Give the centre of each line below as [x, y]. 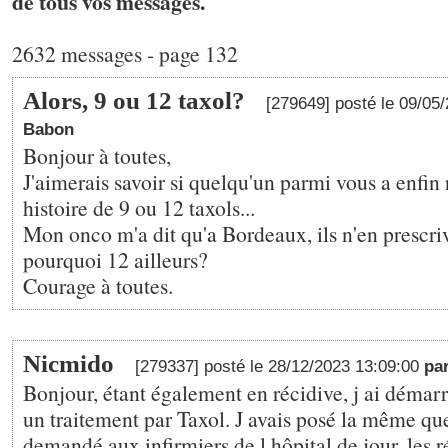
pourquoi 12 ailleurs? [115, 259]
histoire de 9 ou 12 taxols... [139, 207]
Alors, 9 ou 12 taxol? [134, 100]
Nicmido [68, 363]
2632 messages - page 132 [125, 53]
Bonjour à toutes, [97, 155]
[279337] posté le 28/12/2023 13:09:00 [279, 366]
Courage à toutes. [98, 285]
